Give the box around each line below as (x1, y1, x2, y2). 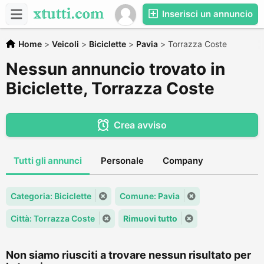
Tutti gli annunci (14, 155, 82, 166)
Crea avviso (113, 119, 167, 131)
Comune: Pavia (120, 191, 180, 201)
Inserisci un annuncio (160, 8, 253, 19)
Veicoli (52, 39, 79, 49)
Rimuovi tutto (123, 213, 177, 223)
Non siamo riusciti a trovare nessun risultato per (6, 249, 251, 261)
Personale (101, 155, 144, 166)
